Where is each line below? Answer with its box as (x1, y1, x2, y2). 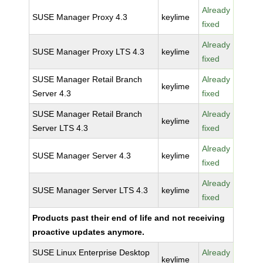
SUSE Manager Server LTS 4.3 (32, 186, 149, 195)
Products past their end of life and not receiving (32, 213, 225, 222)
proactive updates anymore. (32, 227, 145, 237)
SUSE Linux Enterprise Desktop (32, 248, 150, 257)
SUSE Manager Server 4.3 (32, 151, 131, 160)
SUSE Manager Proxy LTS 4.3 (32, 47, 145, 56)
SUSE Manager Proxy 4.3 (32, 12, 128, 22)
